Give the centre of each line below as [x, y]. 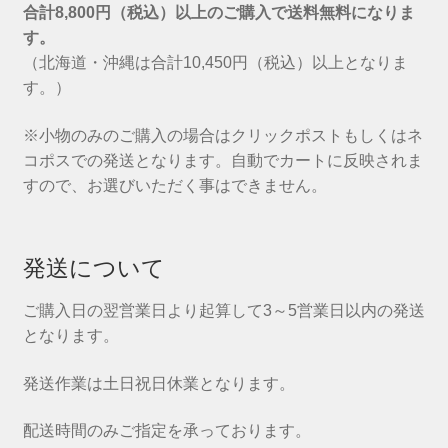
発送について [93, 267]
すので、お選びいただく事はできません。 [174, 185]
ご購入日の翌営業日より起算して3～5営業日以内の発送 [223, 310]
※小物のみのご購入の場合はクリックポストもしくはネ [222, 135]
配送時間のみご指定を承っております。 [166, 431]
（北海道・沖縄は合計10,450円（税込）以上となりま [215, 63]
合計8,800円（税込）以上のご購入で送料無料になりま [218, 13]
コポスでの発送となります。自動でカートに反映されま [222, 160]
